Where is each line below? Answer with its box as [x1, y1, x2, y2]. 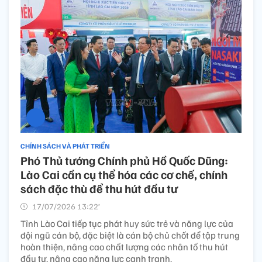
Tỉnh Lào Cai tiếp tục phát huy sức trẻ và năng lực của [20, 218, 233, 230]
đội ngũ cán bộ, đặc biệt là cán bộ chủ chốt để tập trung [20, 229, 240, 242]
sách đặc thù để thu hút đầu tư [20, 181, 178, 196]
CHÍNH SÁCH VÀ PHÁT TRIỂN [20, 142, 110, 151]
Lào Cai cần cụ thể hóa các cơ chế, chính [20, 167, 227, 182]
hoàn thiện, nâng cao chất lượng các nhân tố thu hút [20, 241, 228, 253]
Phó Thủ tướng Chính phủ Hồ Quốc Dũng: [20, 153, 228, 168]
